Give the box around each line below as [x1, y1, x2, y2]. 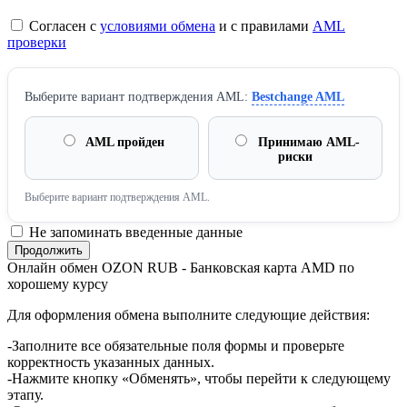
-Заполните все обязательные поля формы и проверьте [7, 338, 344, 354]
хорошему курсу [7, 276, 108, 293]
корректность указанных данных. [7, 354, 214, 371]
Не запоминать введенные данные [25, 224, 243, 241]
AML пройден [83, 135, 164, 150]
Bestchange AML [252, 90, 344, 104]
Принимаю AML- [254, 135, 360, 150]
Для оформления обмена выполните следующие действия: [7, 307, 370, 323]
